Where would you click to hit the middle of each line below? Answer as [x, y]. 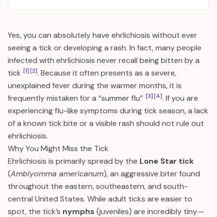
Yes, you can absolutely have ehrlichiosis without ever [102, 35]
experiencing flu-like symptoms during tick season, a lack [108, 111]
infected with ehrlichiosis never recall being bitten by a [104, 60]
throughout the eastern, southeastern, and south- [98, 186]
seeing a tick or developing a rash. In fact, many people [105, 48]
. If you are [180, 98]
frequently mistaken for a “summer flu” [76, 98]
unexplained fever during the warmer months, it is [95, 85]
